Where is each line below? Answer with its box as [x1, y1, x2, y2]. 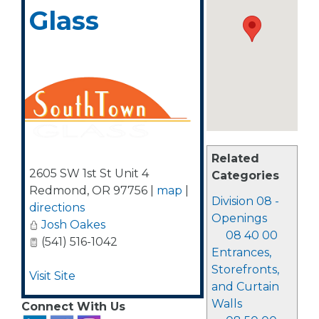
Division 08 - [211, 194, 279, 208]
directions [29, 201, 85, 214]
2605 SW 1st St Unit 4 [29, 167, 149, 180]
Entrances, [211, 246, 271, 259]
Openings [211, 211, 267, 225]
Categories [211, 169, 279, 182]
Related [211, 152, 259, 165]
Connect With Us [21, 300, 125, 313]
